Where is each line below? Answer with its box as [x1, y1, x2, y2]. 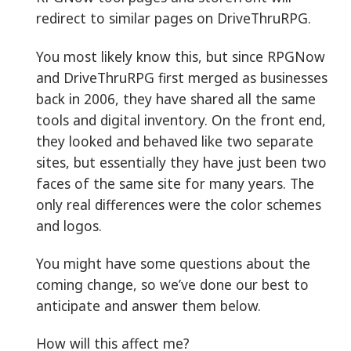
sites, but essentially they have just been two [36, 152, 327, 172]
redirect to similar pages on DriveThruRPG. [36, 9, 311, 28]
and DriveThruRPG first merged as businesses [36, 67, 327, 87]
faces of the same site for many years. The [36, 173, 314, 193]
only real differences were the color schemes [36, 194, 321, 214]
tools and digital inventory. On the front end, [36, 110, 326, 129]
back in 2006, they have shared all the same [36, 89, 316, 108]
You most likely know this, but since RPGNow [36, 46, 325, 66]
